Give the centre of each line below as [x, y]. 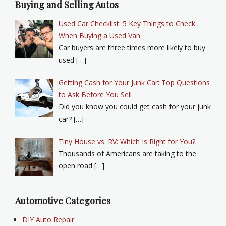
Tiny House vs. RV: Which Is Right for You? [127, 141]
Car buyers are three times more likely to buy [132, 47]
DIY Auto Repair [48, 220]
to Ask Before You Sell [95, 94]
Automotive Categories [63, 201]
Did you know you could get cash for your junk [134, 106]
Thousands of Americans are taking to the [127, 153]
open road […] [81, 165]
